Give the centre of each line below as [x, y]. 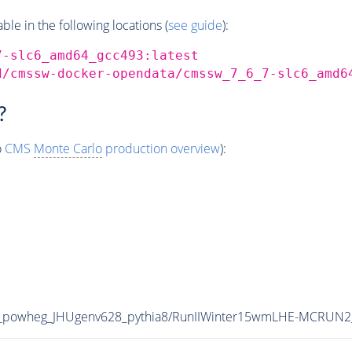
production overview [161, 149]
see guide [195, 25]
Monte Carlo [68, 149]
